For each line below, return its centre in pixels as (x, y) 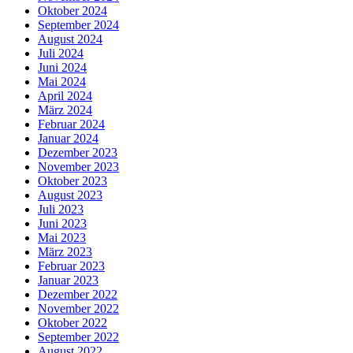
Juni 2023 (62, 223)
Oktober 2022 (72, 322)
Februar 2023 (71, 266)
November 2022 (78, 308)
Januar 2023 (68, 280)
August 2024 (70, 39)
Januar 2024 (68, 138)
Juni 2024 (62, 67)
